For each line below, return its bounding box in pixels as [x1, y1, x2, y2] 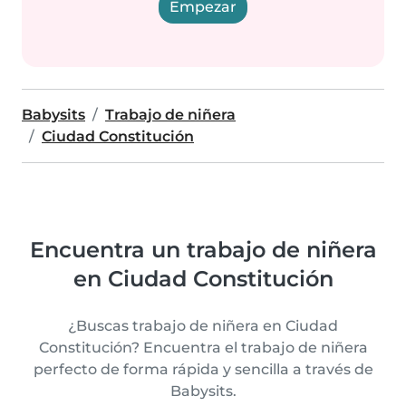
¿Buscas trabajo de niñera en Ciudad [68, 317, 338, 334]
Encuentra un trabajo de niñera [29, 237, 377, 263]
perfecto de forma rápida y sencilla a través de [33, 361, 373, 378]
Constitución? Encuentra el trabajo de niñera [38, 339, 368, 356]
